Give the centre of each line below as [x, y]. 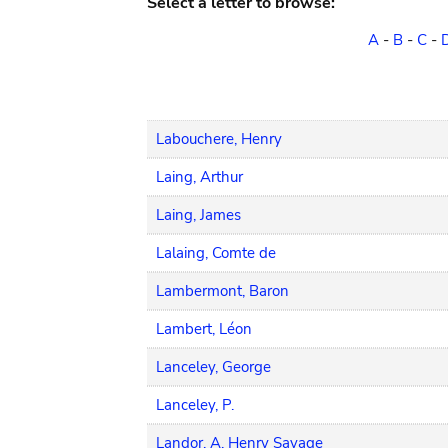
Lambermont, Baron [222, 291]
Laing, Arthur [199, 177]
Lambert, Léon [204, 329]
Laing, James [198, 215]
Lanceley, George [213, 367]
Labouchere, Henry [219, 139]
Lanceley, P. [195, 405]
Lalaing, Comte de [216, 253]
